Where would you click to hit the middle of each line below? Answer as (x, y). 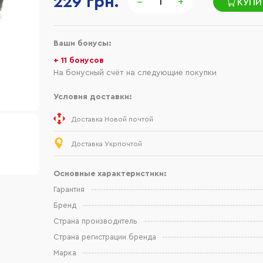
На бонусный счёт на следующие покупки (135, 73)
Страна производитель (95, 221)
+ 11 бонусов (79, 60)
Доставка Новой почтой (112, 119)
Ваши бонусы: (82, 43)
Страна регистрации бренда (105, 237)
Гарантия (69, 189)
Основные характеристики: (110, 174)
